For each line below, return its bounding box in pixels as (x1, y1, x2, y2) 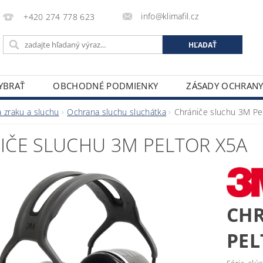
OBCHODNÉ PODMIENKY (53, 80, 159, 92)
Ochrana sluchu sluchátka (67, 106, 166, 117)
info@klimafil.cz (141, 11, 199, 22)
